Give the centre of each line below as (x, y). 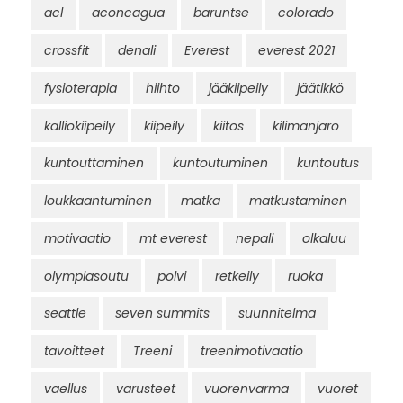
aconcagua (128, 13)
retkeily (237, 276)
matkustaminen (298, 201)
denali (137, 51)
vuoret (338, 388)
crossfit (67, 51)
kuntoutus (328, 163)
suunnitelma (277, 313)
